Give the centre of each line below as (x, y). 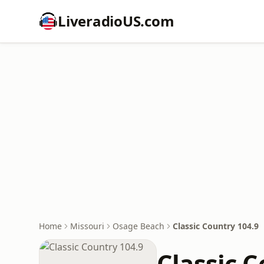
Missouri (87, 226)
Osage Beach (138, 226)
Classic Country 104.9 (216, 226)
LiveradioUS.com (116, 21)
